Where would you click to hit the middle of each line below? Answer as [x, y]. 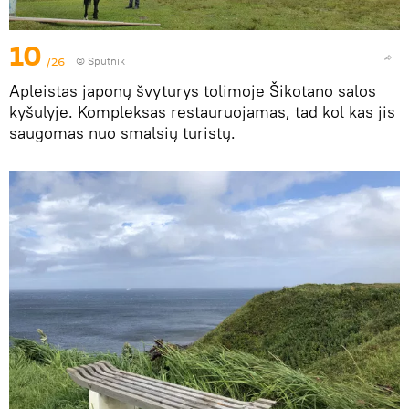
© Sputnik [100, 60]
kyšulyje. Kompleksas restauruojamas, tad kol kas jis [202, 111]
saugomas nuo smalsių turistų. [122, 132]
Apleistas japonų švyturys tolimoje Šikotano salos [193, 90]
